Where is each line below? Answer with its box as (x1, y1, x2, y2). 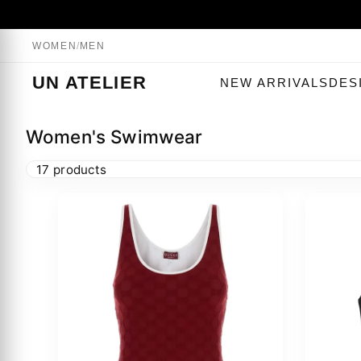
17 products (36, 161, 107, 177)
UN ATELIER (32, 73, 147, 93)
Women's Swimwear (26, 126, 203, 147)
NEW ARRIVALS (219, 77, 330, 89)
